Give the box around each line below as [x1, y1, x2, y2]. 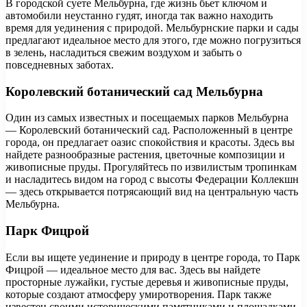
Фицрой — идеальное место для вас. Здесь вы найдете [5, 263, 260, 275]
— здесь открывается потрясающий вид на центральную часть [5, 186, 298, 198]
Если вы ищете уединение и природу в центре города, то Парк [5, 251, 300, 263]
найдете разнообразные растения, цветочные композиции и [5, 149, 285, 161]
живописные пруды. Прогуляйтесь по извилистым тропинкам [5, 161, 297, 173]
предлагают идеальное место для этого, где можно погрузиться [5, 34, 301, 47]
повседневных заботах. [5, 59, 114, 71]
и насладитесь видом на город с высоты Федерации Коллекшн [5, 173, 299, 186]
